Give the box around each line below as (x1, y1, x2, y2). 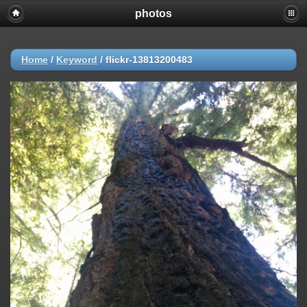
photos (135, 8, 172, 19)
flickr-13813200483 (106, 54, 193, 65)
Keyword (56, 54, 97, 65)
